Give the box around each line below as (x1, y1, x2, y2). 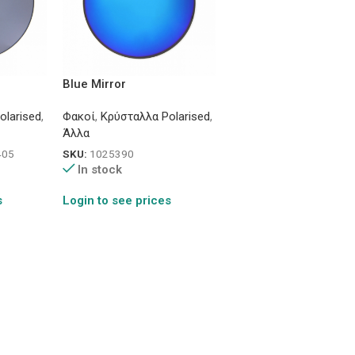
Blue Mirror (62, 77, 126, 92)
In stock (78, 162, 123, 177)
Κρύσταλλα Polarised (100, 109, 210, 124)
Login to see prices (62, 193, 171, 208)
